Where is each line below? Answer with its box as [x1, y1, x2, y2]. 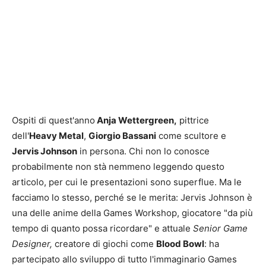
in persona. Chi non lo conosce [77, 145, 210, 157]
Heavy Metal [29, 130, 84, 142]
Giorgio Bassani [88, 130, 156, 142]
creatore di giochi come [52, 238, 156, 250]
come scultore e [156, 130, 226, 142]
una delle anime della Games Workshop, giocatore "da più [12, 207, 253, 219]
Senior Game [193, 223, 248, 235]
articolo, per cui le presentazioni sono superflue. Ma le [12, 176, 242, 188]
